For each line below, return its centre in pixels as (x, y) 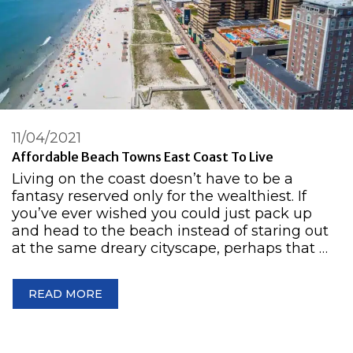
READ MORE (65, 294)
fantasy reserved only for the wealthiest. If (159, 196)
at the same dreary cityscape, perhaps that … (170, 248)
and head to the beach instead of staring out (170, 230)
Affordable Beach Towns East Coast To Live (143, 156)
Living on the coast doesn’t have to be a (152, 178)
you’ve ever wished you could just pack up (162, 213)
